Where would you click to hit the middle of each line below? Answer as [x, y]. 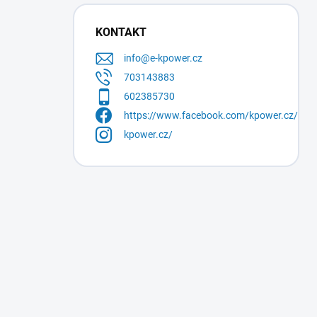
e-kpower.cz [176, 58]
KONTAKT [121, 33]
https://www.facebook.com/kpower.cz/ [211, 116]
